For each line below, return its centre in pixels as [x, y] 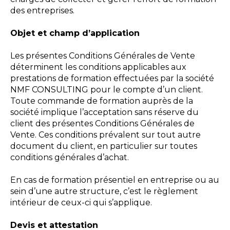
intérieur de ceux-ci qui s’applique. [81, 203]
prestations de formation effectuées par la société [112, 78]
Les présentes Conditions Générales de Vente [103, 56]
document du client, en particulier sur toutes [104, 146]
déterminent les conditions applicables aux [98, 67]
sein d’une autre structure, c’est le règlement [104, 191]
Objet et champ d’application [75, 33]
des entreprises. [42, 11]
